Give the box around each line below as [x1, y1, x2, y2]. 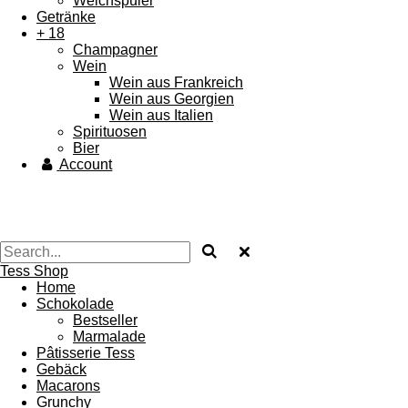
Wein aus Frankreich [109, 75, 243, 90]
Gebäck [36, 362, 87, 377]
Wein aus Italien [109, 107, 213, 123]
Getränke [36, 9, 96, 25]
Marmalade [73, 329, 146, 344]
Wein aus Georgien [109, 91, 234, 107]
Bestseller [73, 312, 138, 328]
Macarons [36, 378, 100, 393]
